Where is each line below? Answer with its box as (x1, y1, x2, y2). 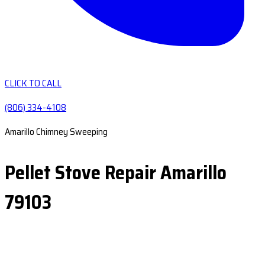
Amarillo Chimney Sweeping (5, 124, 108, 139)
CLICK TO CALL (5, 76, 62, 91)
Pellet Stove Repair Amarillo (5, 158, 227, 188)
